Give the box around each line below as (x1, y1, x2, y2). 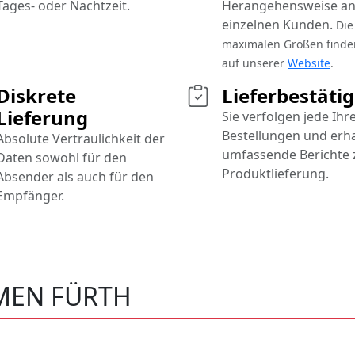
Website (288, 55, 330, 71)
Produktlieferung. (222, 165, 329, 183)
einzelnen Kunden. (222, 16, 336, 34)
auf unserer (222, 55, 288, 71)
